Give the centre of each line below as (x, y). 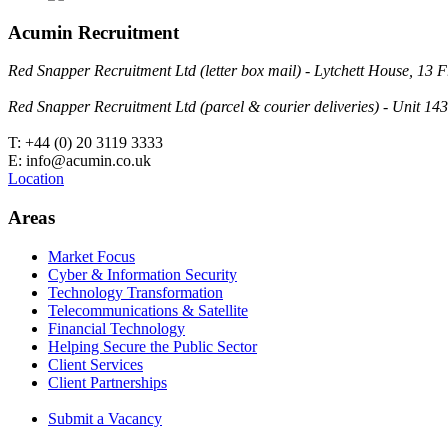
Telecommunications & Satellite (148, 310)
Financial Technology (116, 328)
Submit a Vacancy (105, 418)
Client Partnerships (107, 382)
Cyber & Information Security (142, 274)
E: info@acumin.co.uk (79, 161)
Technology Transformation (135, 292)
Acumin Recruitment (93, 32)
